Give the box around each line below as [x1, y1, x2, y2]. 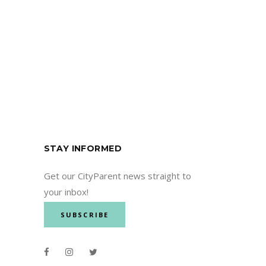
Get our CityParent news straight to [43, 169, 191, 182]
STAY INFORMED [43, 142, 122, 154]
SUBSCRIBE [60, 210, 109, 219]
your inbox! [43, 185, 88, 198]
